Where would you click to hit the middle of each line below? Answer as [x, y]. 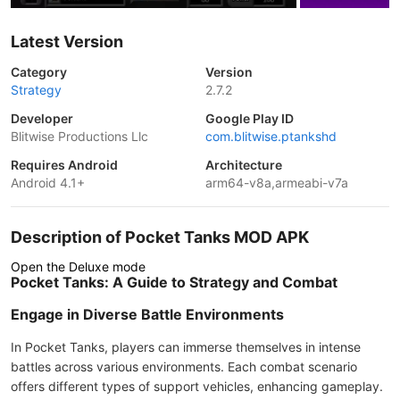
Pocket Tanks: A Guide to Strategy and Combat [174, 282]
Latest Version [67, 42]
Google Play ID [250, 118]
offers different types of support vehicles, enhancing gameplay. [197, 386]
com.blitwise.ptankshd [271, 136]
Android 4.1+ [48, 183]
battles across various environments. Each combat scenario [184, 367]
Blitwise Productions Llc [79, 136]
